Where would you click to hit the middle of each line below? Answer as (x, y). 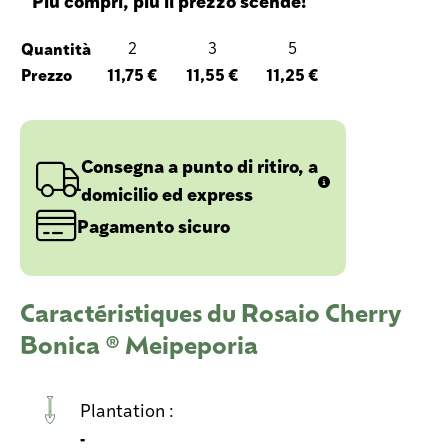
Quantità (56, 47)
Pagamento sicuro (153, 225)
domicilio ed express (167, 193)
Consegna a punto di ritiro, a (199, 165)
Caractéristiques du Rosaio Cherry (210, 311)
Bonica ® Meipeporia (139, 343)
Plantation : (129, 409)
